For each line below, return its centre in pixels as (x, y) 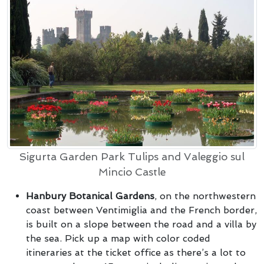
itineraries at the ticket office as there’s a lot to (136, 252)
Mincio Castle (132, 172)
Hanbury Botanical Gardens (90, 196)
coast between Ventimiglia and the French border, (141, 210)
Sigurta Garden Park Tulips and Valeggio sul (132, 156)
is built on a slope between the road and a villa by (141, 224)
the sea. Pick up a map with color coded (118, 238)
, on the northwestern (205, 196)
